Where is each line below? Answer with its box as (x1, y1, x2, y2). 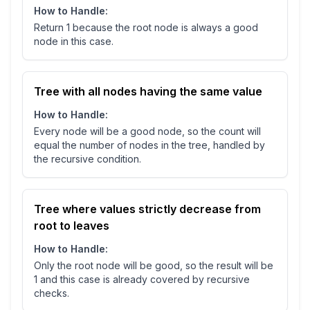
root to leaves (34, 219, 109, 233)
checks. (34, 287, 69, 300)
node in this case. (34, 35, 113, 48)
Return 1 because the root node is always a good (34, 21, 258, 34)
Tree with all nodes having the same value (34, 84, 262, 99)
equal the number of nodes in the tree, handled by (34, 139, 265, 152)
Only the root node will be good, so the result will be (34, 259, 273, 272)
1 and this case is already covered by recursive (34, 273, 250, 286)
